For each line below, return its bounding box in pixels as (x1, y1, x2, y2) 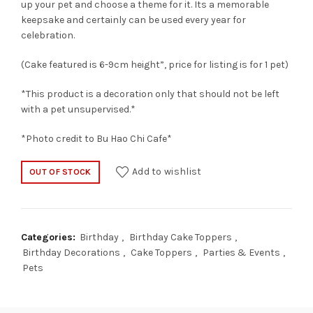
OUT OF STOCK (29, 166, 92, 177)
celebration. (21, 29, 75, 41)
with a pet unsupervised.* (21, 103, 136, 115)
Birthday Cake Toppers (129, 231, 232, 243)
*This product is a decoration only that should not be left (21, 87, 279, 100)
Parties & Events (203, 246, 280, 259)
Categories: (21, 231, 78, 243)
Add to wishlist (131, 165, 202, 177)
